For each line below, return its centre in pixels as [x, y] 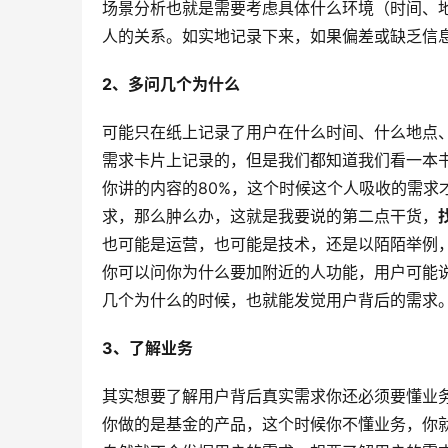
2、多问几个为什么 [171, 84]
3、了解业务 [147, 348]
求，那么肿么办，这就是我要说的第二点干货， [270, 216]
